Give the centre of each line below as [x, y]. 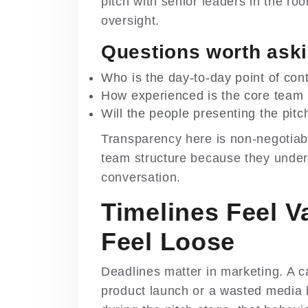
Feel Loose [168, 242]
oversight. [130, 21]
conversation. [141, 178]
